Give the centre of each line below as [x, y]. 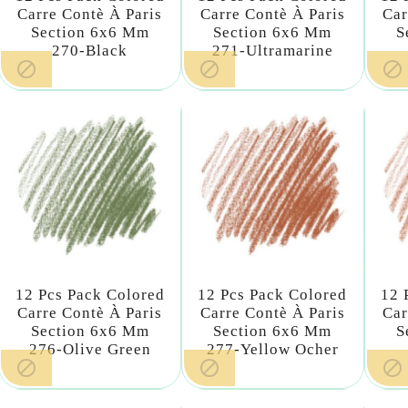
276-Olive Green [90, 349]
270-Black [90, 51]
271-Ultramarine [272, 51]
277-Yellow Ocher [272, 349]
